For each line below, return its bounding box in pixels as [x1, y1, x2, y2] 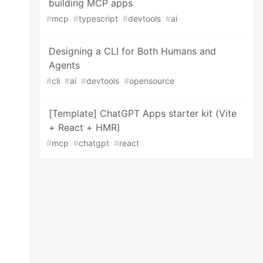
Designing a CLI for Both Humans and [49, 45, 217, 57]
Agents [49, 59, 80, 71]
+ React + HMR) [49, 122, 121, 133]
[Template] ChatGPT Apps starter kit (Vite [49, 107, 237, 119]
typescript [79, 14, 119, 23]
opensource [129, 76, 175, 86]
